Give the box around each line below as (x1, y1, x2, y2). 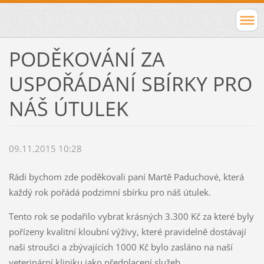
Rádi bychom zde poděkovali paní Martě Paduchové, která (8, 171, 244, 183)
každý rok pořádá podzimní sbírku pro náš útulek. (8, 186, 213, 199)
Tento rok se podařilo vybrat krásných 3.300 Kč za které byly (8, 210, 254, 223)
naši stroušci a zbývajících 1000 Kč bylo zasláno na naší (8, 241, 233, 253)
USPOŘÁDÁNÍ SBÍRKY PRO (8, 70, 252, 97)
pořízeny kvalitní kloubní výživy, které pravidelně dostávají (8, 226, 246, 238)
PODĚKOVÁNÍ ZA (8, 45, 165, 72)
